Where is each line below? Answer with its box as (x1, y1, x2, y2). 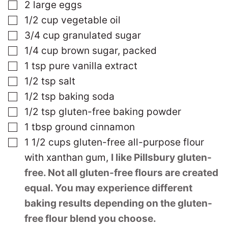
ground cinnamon (55, 121, 135, 133)
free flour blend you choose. (24, 213, 156, 225)
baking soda (59, 91, 115, 103)
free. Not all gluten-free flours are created (24, 167, 218, 179)
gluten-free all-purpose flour (73, 136, 204, 149)
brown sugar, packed (61, 45, 157, 57)
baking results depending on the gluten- (24, 197, 212, 210)
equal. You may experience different (24, 182, 192, 194)
